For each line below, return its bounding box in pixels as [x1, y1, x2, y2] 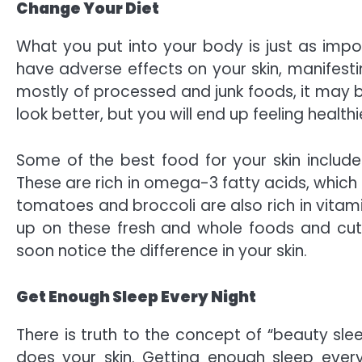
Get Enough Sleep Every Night [16, 285, 256, 308]
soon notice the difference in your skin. [16, 240, 307, 262]
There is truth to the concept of [16, 323, 267, 346]
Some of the [16, 149, 121, 171]
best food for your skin [120, 149, 301, 171]
